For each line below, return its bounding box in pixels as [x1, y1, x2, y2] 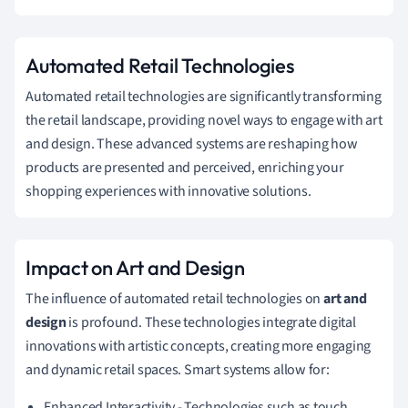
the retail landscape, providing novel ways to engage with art [25, 109, 382, 130]
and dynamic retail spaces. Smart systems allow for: [25, 359, 330, 380]
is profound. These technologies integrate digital [66, 311, 356, 332]
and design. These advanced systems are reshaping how [25, 133, 358, 154]
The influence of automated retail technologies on [25, 288, 323, 309]
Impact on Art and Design [25, 254, 245, 280]
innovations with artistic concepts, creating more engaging [25, 335, 372, 356]
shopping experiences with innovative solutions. [25, 180, 311, 201]
